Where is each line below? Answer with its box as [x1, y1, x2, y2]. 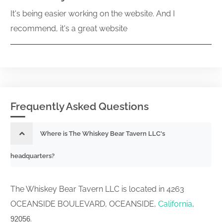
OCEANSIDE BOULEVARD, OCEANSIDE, [10, 199, 158, 209]
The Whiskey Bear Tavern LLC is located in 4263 [10, 184, 184, 194]
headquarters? [10, 152, 55, 160]
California [158, 199, 192, 209]
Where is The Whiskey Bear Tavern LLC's [40, 130, 165, 137]
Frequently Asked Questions [10, 100, 149, 112]
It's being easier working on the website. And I [10, 9, 175, 18]
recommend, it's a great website [10, 24, 127, 33]
